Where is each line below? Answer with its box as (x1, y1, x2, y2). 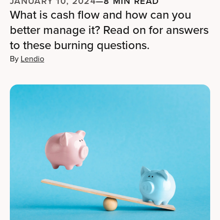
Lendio (21, 53, 44, 64)
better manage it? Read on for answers (10, 21, 209, 39)
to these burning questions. (10, 36, 150, 54)
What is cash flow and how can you (10, 6, 191, 24)
